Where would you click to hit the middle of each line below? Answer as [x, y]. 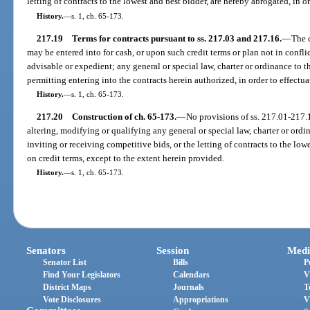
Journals [189, 288]
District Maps [67, 288]
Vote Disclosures [72, 300]
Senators [46, 251]
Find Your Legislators [82, 275]
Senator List [65, 263]
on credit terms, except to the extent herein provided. [126, 158]
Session [173, 251]
